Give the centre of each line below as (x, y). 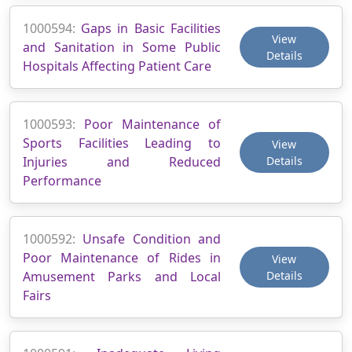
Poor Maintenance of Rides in (122, 257)
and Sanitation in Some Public (122, 47)
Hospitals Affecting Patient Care (117, 66)
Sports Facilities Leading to (122, 143)
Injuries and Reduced (122, 161)
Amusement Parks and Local (122, 276)
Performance (62, 180)
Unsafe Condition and (152, 238)
